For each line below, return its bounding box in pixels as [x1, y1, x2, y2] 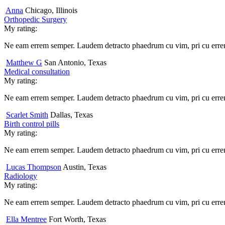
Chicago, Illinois [25, 6, 77, 15]
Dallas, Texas [50, 110, 93, 119]
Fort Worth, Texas [49, 214, 106, 223]
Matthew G [6, 58, 42, 67]
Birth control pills [4, 119, 59, 128]
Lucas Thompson [6, 162, 61, 171]
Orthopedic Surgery [4, 15, 67, 24]
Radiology [4, 171, 37, 180]
